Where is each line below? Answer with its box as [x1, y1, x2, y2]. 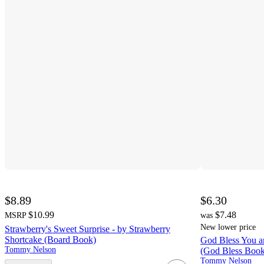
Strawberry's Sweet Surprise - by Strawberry [5, 224, 170, 235]
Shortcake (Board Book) [5, 235, 96, 245]
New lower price [200, 223, 256, 232]
